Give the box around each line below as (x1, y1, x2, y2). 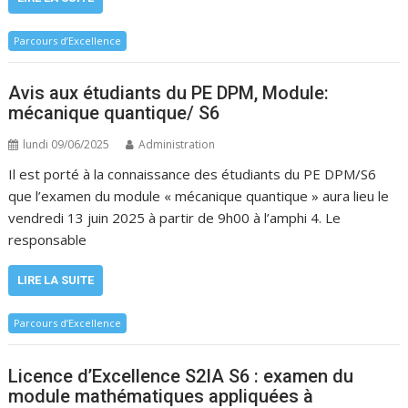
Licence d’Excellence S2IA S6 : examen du (8, 364, 354, 387)
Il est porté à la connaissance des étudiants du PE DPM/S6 (8, 165, 377, 183)
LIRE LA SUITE (17, 273, 95, 287)
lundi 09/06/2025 (23, 137, 110, 152)
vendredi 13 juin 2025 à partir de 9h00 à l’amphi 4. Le (8, 209, 342, 227)
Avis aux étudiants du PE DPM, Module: (8, 82, 330, 104)
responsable (8, 230, 87, 249)
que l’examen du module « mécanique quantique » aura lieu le (8, 187, 390, 205)
